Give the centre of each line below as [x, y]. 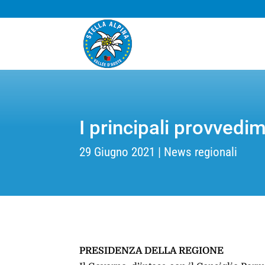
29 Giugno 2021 [117, 152]
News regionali [201, 152]
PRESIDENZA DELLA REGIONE [152, 251]
